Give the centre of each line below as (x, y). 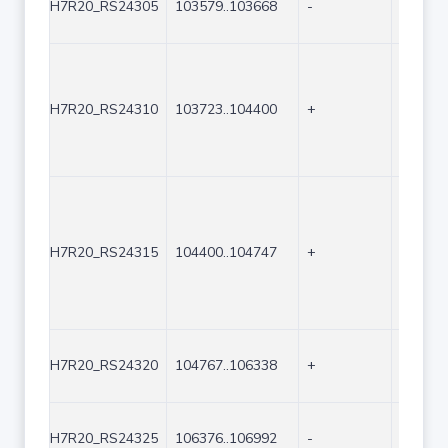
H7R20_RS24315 (104, 252)
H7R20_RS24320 (104, 365)
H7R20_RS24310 (104, 109)
